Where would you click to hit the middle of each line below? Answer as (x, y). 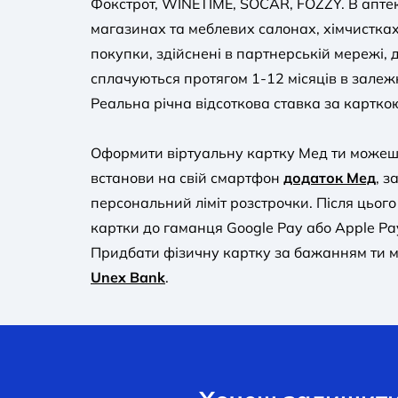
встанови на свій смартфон (187, 178)
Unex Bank (128, 277)
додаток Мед (330, 178)
